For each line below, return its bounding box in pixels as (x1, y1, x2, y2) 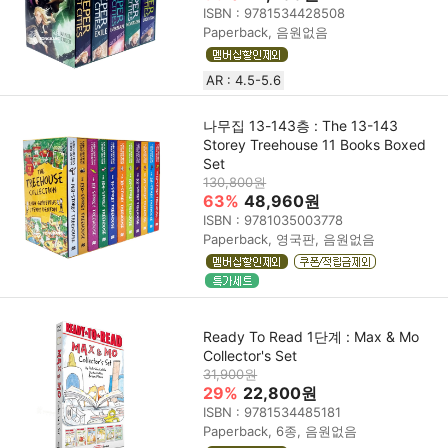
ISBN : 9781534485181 (203, 404, 342, 421)
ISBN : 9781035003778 (203, 211, 344, 228)
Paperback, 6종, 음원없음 (203, 423, 358, 440)
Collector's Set (203, 347, 298, 365)
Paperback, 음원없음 (203, 23, 329, 40)
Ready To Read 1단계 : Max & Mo (203, 328, 420, 346)
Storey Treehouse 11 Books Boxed (203, 135, 427, 153)
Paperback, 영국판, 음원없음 (203, 230, 376, 247)
